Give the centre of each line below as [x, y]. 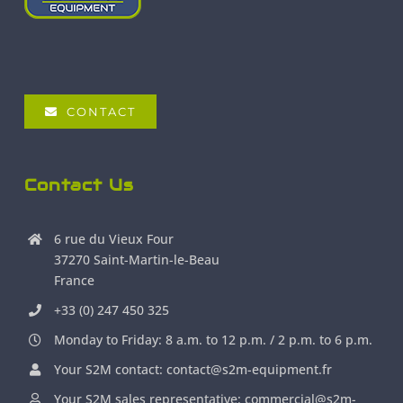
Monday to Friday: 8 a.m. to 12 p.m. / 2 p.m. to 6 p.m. [214, 340]
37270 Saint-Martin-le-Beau [137, 260]
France [75, 281]
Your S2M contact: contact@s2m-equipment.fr [193, 370]
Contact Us [79, 185]
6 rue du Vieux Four [114, 239]
